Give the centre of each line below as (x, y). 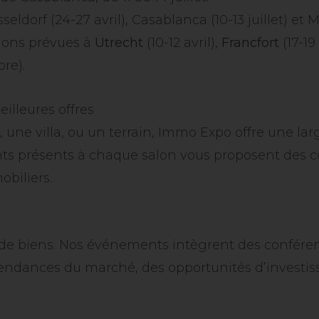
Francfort (250, 43)
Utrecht (119, 43)
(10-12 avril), (182, 43)
